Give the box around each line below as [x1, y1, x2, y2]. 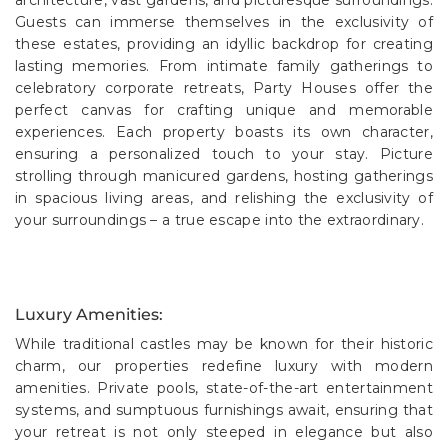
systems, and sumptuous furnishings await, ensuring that [15, 400, 433, 419]
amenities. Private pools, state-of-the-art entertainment [15, 378, 433, 397]
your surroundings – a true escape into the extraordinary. [15, 210, 425, 229]
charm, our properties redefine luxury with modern [15, 356, 433, 375]
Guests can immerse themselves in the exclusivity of [15, 12, 433, 31]
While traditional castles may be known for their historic [15, 334, 433, 353]
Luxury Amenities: [15, 304, 163, 324]
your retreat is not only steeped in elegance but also [15, 422, 433, 441]
